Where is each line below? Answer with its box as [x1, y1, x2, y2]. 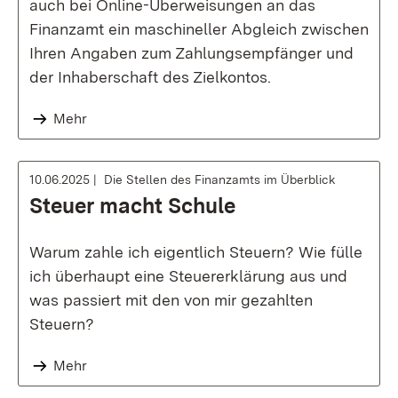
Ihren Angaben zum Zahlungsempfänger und [29, 44, 354, 62]
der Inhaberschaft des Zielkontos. [29, 68, 271, 86]
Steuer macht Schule [29, 193, 235, 219]
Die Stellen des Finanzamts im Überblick [104, 172, 336, 187]
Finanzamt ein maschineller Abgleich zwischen [29, 20, 369, 38]
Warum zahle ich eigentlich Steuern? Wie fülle [29, 243, 362, 261]
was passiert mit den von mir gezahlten [29, 291, 313, 309]
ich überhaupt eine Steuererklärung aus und [29, 267, 347, 285]
